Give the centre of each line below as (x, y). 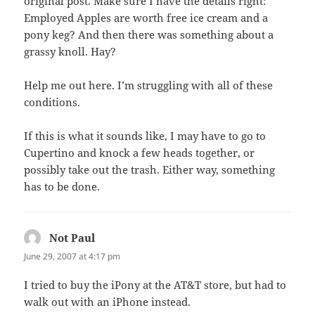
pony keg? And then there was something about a (149, 34)
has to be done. (62, 186)
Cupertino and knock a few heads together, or (140, 152)
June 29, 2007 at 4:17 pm (72, 256)
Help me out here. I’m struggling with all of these (149, 85)
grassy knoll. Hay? (70, 51)
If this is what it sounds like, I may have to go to (145, 135)
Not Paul (72, 237)
